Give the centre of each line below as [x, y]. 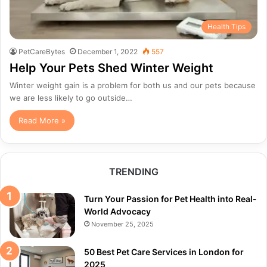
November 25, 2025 [122, 224]
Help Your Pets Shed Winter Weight [111, 68]
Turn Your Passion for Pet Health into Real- [170, 199]
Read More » [42, 121]
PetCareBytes [42, 52]
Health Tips [226, 27]
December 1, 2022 [108, 52]
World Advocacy [117, 212]
